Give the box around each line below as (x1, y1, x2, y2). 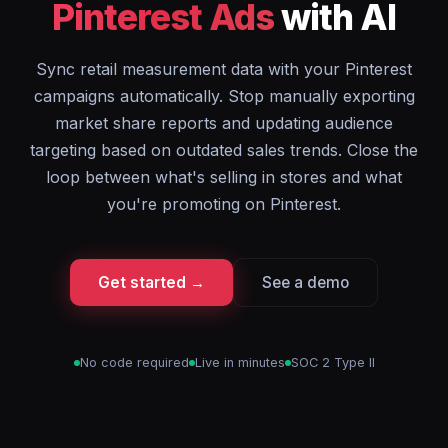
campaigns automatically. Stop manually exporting (33, 86, 415, 106)
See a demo (262, 273, 349, 292)
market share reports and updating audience (55, 113, 393, 133)
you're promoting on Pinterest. (107, 194, 341, 214)
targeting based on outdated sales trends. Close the (30, 140, 418, 160)
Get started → (98, 273, 205, 292)
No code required (79, 355, 189, 370)
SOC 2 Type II (290, 355, 375, 370)
